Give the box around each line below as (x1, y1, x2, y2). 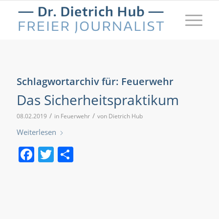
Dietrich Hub (108, 112, 143, 120)
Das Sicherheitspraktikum (16, 90, 179, 109)
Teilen (73, 144, 117, 165)
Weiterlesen (16, 127, 56, 137)
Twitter (53, 144, 105, 165)
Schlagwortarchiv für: (16, 75, 121, 88)
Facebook (34, 144, 104, 165)
